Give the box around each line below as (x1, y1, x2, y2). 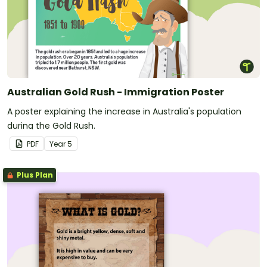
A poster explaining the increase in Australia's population (7, 105, 241, 117)
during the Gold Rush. (7, 119, 95, 132)
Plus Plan (15, 169, 53, 180)
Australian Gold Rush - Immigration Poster (7, 85, 224, 99)
